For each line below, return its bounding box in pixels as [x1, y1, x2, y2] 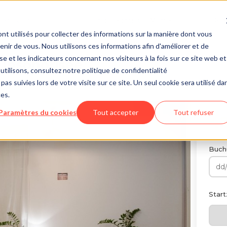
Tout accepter [93, 107, 139, 117]
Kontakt [116, 15, 140, 25]
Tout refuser [173, 107, 214, 117]
